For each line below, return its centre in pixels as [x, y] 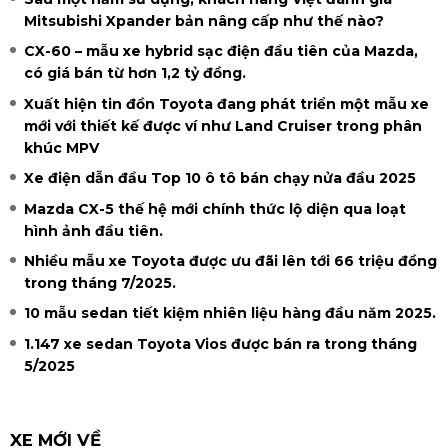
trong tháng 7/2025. [100, 282]
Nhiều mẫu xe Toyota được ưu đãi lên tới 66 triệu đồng [230, 260]
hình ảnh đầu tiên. [93, 230]
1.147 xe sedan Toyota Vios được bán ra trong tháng [220, 343]
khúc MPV [61, 147]
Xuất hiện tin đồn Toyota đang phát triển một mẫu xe [226, 103]
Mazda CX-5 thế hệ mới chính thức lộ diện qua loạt [215, 208]
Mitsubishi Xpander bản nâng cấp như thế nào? [204, 21]
